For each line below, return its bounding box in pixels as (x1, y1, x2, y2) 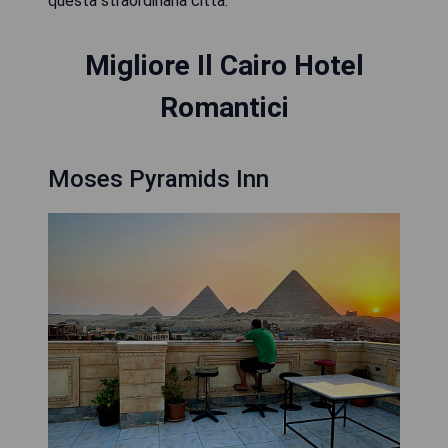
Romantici (159, 91, 289, 124)
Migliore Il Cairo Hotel (84, 49, 364, 82)
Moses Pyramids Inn (48, 165, 269, 193)
